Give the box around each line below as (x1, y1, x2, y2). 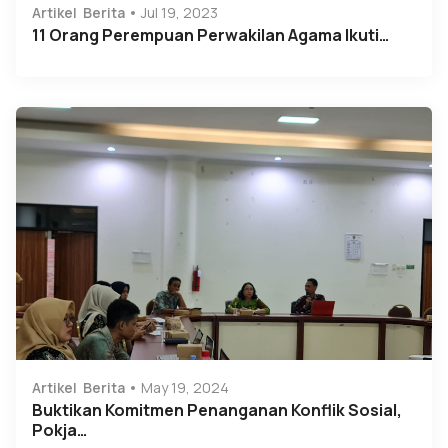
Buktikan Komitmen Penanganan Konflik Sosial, (32, 399, 402, 422)
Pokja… (32, 419, 87, 442)
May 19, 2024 (141, 378, 229, 398)
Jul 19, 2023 (141, 2, 218, 22)
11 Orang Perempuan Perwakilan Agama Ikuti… (32, 23, 389, 46)
